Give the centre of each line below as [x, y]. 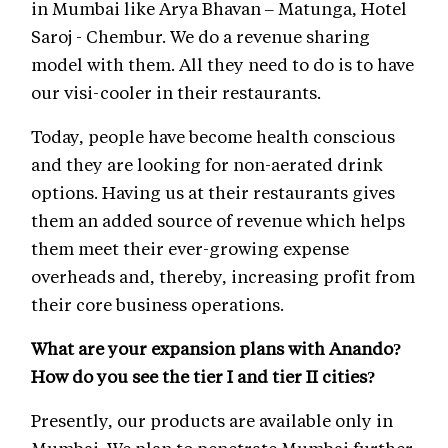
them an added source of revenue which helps [218, 220]
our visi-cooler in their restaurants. [176, 92]
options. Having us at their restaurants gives [213, 192]
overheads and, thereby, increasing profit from [223, 276]
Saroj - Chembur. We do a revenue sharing [200, 36]
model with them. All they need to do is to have [222, 64]
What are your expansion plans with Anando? [216, 348]
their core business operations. [157, 304]
